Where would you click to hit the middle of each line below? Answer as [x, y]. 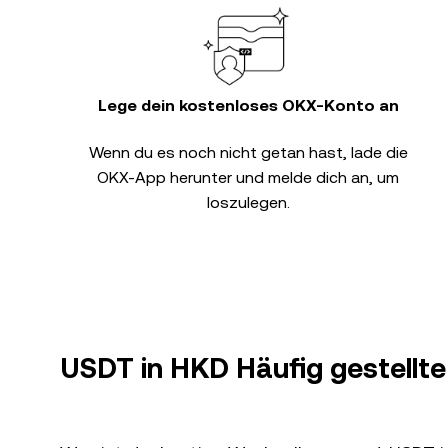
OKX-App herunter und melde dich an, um [248, 177]
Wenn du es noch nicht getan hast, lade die [248, 152]
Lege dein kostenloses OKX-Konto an [248, 105]
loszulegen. [248, 202]
